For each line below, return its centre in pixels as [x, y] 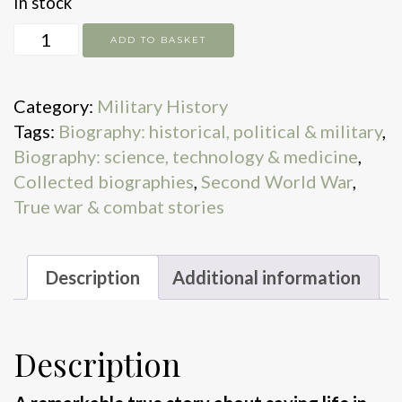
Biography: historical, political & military [220, 131]
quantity [48, 85]
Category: [55, 105]
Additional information [267, 277]
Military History [162, 105]
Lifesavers [55, 60]
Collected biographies [104, 181]
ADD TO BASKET [158, 39]
